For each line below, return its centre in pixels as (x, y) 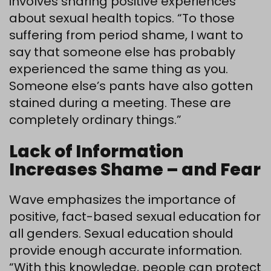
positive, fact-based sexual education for (135, 217)
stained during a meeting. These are (120, 103)
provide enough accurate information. (126, 250)
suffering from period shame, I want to (126, 35)
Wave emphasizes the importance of (122, 200)
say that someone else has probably (122, 52)
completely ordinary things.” (95, 120)
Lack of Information (96, 152)
